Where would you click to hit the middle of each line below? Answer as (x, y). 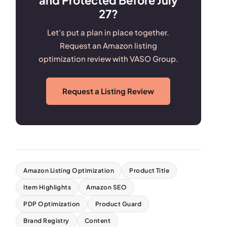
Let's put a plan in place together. (108, 32)
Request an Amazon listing (108, 45)
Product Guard (118, 204)
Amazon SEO (107, 187)
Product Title (149, 170)
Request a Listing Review (108, 91)
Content (98, 220)
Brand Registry (46, 220)
